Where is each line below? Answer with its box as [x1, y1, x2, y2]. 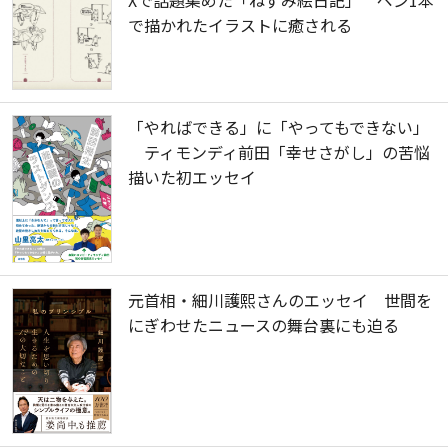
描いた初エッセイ [128, 165, 256, 190]
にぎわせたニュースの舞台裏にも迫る [128, 312, 399, 337]
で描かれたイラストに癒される [128, 13, 352, 38]
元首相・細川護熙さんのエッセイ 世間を [128, 287, 432, 312]
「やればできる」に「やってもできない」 [128, 115, 429, 140]
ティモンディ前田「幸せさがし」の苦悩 [128, 140, 430, 165]
